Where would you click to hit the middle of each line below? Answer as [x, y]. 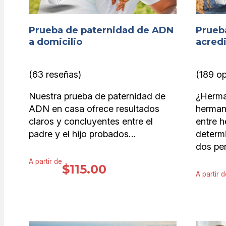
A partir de [45, 161]
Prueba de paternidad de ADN [101, 31]
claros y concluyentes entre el [91, 122]
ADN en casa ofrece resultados [94, 109]
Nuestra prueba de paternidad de [97, 96]
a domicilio [55, 42]
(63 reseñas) [55, 75]
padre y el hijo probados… [82, 134]
